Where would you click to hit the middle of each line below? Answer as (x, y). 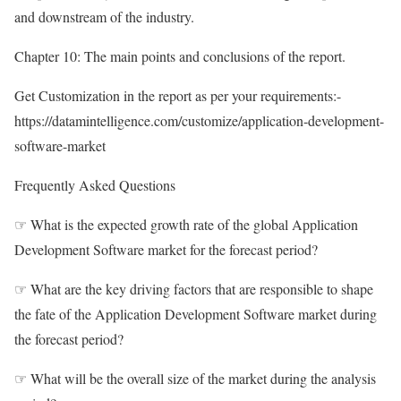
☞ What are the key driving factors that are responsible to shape (194, 289)
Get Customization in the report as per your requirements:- (178, 96)
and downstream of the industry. (104, 17)
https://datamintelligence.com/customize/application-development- (199, 121)
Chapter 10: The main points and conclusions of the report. (180, 56)
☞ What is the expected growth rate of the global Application (186, 225)
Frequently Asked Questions (95, 185)
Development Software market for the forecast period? (166, 250)
